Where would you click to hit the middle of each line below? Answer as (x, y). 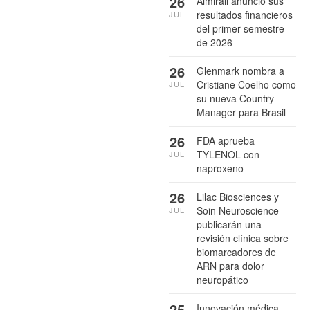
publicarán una (229, 224)
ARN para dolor (230, 265)
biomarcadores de (236, 252)
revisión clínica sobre (243, 238)
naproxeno (220, 168)
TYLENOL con (228, 154)
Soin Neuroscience (238, 210)
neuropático (222, 279)
